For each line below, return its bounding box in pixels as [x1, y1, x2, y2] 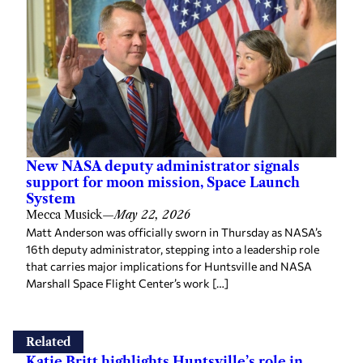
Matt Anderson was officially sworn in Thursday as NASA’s [26, 225, 322, 240]
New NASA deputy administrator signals [26, 158, 300, 175]
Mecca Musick [26, 207, 102, 223]
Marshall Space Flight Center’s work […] [26, 276, 228, 291]
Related [26, 335, 70, 350]
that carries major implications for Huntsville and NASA [26, 259, 312, 274]
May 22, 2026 [114, 207, 190, 223]
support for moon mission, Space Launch [26, 174, 300, 191]
